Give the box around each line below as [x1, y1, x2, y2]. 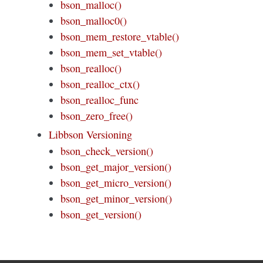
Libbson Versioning [48, 127, 132, 142]
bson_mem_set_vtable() [60, 45, 163, 59]
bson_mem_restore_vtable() [60, 29, 180, 43]
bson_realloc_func [60, 92, 139, 107]
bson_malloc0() [60, 13, 127, 28]
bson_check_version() [60, 144, 154, 159]
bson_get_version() [60, 207, 142, 222]
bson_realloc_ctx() [60, 76, 140, 91]
